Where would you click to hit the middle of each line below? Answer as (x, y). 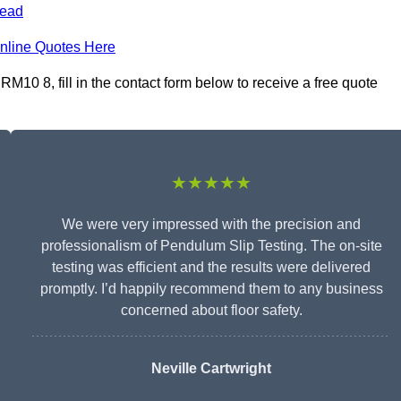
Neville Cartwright (211, 369)
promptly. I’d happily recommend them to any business (211, 289)
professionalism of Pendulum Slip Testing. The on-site (211, 246)
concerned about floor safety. (211, 311)
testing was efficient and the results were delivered (211, 268)
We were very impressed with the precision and (211, 225)
